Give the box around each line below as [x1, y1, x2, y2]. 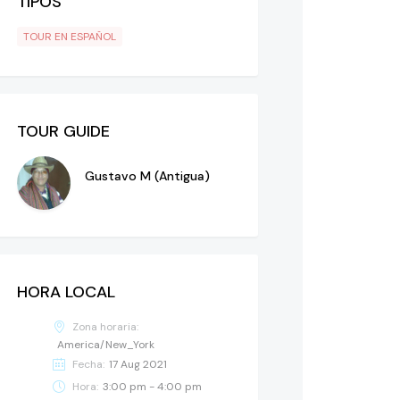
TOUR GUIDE [17, 120, 110, 142]
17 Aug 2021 [109, 356, 167, 371]
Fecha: [72, 356, 104, 371]
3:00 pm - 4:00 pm [103, 379, 202, 394]
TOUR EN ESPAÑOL [23, 29, 116, 44]
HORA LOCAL [17, 280, 115, 303]
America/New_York [57, 337, 154, 352]
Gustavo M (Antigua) [85, 167, 210, 184]
